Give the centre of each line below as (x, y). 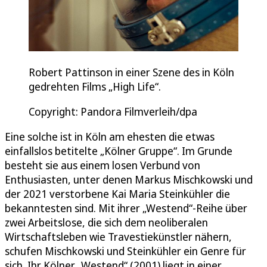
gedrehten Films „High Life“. (95, 86)
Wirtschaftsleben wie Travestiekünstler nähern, (118, 236)
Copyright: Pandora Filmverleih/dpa (113, 111)
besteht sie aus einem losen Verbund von (103, 165)
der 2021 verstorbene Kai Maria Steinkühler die (117, 193)
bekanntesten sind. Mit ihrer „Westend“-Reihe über (126, 208)
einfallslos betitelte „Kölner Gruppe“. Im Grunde (119, 150)
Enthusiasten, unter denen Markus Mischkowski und (129, 179)
